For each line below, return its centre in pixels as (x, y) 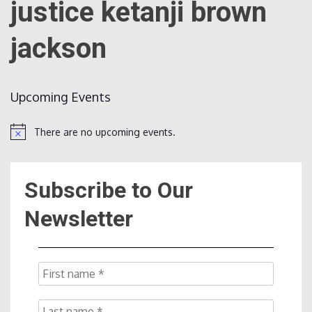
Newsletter (79, 219)
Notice (24, 137)
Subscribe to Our (109, 190)
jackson (58, 48)
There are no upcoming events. (105, 132)
